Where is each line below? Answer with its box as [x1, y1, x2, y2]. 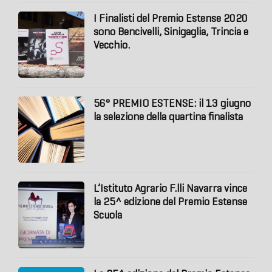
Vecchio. [93, 38, 131, 52]
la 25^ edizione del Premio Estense [93, 195, 248, 209]
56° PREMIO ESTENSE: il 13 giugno [93, 96, 251, 110]
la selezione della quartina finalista [93, 109, 243, 123]
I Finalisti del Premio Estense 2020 [93, 11, 248, 25]
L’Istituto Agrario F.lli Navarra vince [93, 182, 248, 195]
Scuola [93, 208, 123, 222]
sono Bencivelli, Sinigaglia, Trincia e [93, 24, 249, 38]
